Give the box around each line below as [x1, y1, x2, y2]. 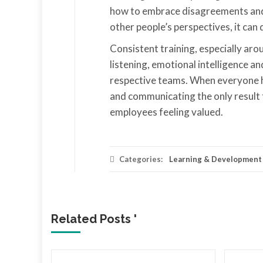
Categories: [117, 154, 164, 164]
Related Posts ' [51, 212, 137, 226]
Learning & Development [169, 154, 262, 164]
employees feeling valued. [110, 106, 223, 118]
